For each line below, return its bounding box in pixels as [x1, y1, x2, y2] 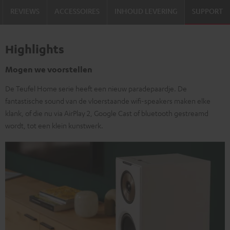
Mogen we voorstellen [5, 64, 92, 74]
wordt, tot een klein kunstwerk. [5, 120, 103, 130]
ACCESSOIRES [54, 6, 100, 15]
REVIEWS [10, 6, 40, 15]
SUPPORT [192, 6, 223, 15]
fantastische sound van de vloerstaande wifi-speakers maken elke [5, 95, 210, 105]
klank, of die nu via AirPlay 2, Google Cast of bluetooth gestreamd [5, 108, 208, 118]
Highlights [5, 41, 64, 56]
